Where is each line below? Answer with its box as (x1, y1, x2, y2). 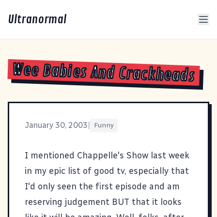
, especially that (124, 165, 189, 176)
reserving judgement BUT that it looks (25, 196, 182, 207)
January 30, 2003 (25, 120, 88, 130)
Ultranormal (8, 12, 66, 27)
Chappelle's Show (77, 150, 148, 161)
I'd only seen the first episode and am (25, 181, 180, 192)
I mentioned (25, 150, 77, 161)
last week (148, 150, 189, 161)
